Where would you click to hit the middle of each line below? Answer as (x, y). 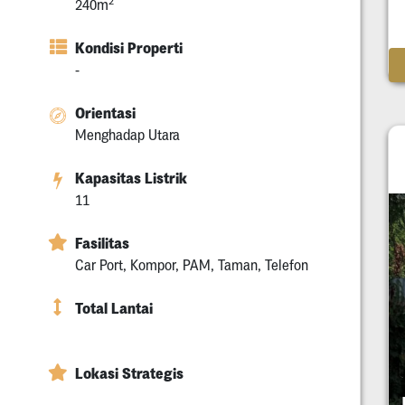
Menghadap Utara (127, 135)
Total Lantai (114, 309)
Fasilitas (102, 244)
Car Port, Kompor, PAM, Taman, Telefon (192, 265)
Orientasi (105, 113)
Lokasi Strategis (129, 374)
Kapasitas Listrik (131, 179)
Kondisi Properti (129, 48)
